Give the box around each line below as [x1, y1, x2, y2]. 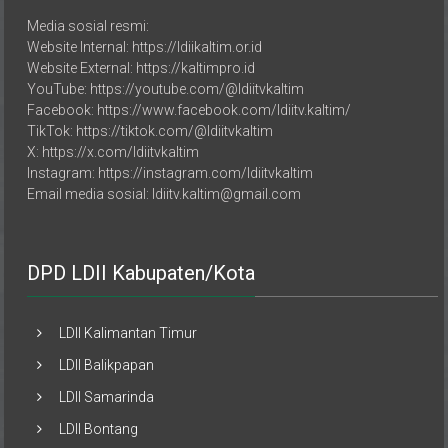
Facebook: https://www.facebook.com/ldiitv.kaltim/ [27, 101, 352, 118]
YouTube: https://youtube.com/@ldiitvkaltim [27, 80, 305, 97]
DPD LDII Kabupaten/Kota [27, 260, 256, 285]
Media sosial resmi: [27, 17, 150, 34]
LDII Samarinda [59, 388, 155, 405]
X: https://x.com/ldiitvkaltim [27, 143, 200, 160]
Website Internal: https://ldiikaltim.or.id [27, 38, 263, 55]
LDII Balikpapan [59, 356, 155, 373]
